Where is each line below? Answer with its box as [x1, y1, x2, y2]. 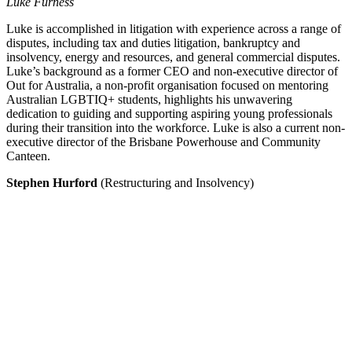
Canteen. [6, 149, 50, 163]
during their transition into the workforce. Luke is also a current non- [6, 121, 345, 135]
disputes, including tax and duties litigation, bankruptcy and [6, 36, 300, 50]
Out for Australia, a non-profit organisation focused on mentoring [6, 79, 328, 93]
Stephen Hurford [6, 176, 101, 190]
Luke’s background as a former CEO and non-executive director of [6, 64, 338, 79]
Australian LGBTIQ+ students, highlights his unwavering [6, 93, 292, 107]
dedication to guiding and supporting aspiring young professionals [6, 107, 332, 121]
